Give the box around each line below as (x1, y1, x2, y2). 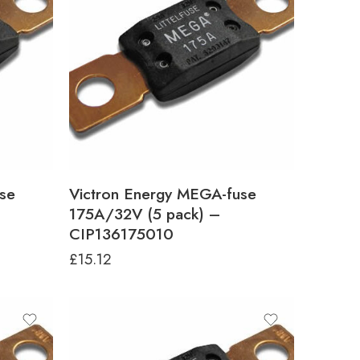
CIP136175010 (69, 223, 174, 245)
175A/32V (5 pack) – (69, 202, 220, 225)
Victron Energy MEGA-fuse (69, 182, 256, 205)
